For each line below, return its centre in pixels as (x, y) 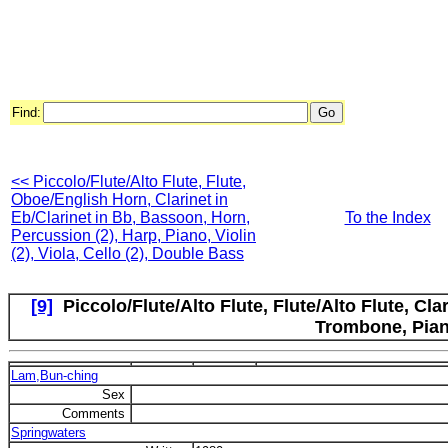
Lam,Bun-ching (54, 375)
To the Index (387, 217)
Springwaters (48, 432)
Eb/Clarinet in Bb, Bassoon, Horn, (130, 217)
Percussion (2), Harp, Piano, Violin (133, 235)
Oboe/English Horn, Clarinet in (119, 199)
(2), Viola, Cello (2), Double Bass (127, 253)
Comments (95, 413)
